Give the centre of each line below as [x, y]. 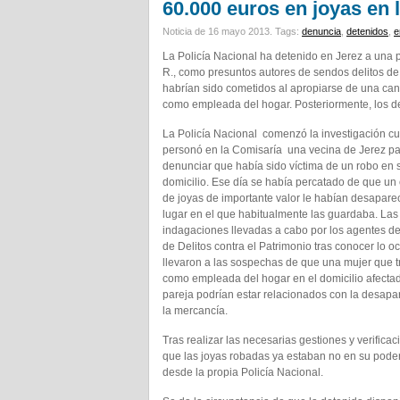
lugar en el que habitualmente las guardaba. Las [280, 214]
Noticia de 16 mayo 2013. [219, 31]
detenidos [367, 31]
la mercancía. [195, 311]
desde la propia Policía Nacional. [243, 372]
